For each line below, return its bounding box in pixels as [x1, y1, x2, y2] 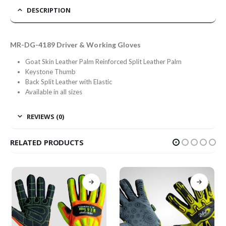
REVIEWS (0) [27, 111, 64, 121]
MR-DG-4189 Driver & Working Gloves [10, 40, 141, 49]
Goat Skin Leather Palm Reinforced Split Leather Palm [25, 57, 182, 66]
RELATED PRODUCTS [10, 137, 84, 147]
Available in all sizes [25, 87, 82, 96]
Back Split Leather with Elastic [25, 77, 112, 86]
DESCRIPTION [27, 5, 71, 15]
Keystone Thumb [25, 67, 76, 76]
